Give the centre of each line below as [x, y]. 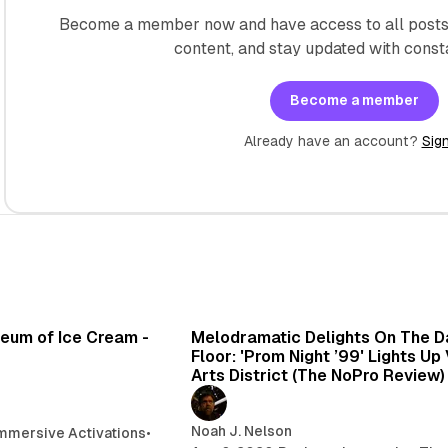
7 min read [113, 303]
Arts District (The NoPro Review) [318, 375]
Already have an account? [332, 140]
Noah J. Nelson [241, 430]
